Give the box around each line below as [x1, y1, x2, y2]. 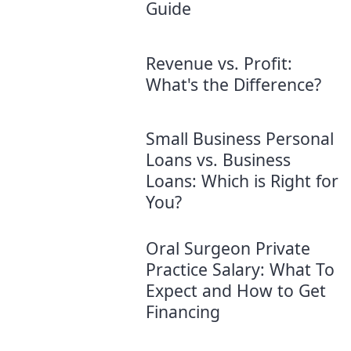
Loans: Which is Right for [146, 169, 338, 193]
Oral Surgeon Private [146, 237, 310, 260]
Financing [146, 300, 220, 324]
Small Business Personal [146, 127, 334, 150]
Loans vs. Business [146, 148, 291, 172]
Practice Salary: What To [146, 258, 335, 281]
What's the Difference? [146, 72, 321, 96]
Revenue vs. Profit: [146, 51, 292, 74]
